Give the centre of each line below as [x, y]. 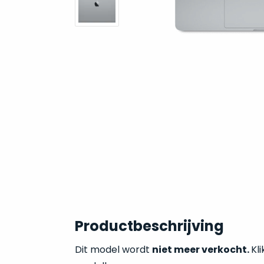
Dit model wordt [113, 250]
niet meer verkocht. [201, 250]
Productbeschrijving [149, 226]
